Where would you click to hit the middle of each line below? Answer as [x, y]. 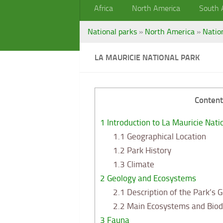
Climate [139, 165]
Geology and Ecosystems [151, 178]
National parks [112, 32]
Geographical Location [165, 137]
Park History [148, 151]
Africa [104, 8]
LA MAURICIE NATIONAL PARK [147, 57]
